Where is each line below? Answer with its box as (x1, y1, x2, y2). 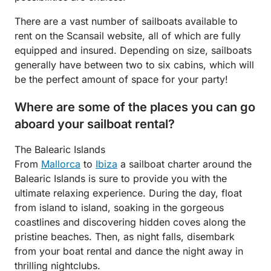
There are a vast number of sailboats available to (15, 15, 238, 27)
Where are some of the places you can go (15, 99, 255, 114)
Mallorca (41, 157, 80, 170)
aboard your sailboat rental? (15, 116, 175, 131)
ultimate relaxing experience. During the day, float (15, 186, 242, 199)
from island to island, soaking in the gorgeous (15, 201, 224, 214)
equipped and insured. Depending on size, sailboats (15, 44, 252, 56)
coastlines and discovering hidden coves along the (15, 215, 246, 228)
